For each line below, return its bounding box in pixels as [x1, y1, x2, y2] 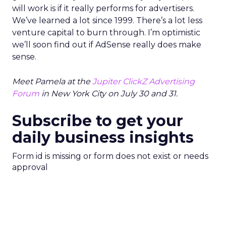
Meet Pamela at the [12, 77, 92, 86]
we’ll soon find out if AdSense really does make [12, 40, 201, 49]
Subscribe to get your [12, 111, 183, 130]
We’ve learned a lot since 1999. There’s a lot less [12, 16, 202, 25]
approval [12, 162, 48, 172]
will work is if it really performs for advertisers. [12, 4, 194, 13]
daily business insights [12, 128, 194, 147]
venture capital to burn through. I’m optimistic [12, 28, 200, 37]
